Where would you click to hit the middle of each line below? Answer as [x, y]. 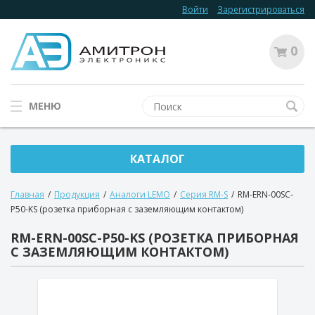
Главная [27, 194]
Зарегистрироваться [261, 9]
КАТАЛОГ [157, 159]
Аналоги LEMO [140, 194]
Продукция [77, 194]
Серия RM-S [204, 194]
